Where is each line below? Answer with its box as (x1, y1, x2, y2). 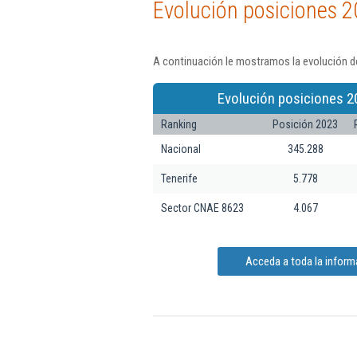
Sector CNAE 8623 (161, 201, 244, 214)
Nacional (161, 142, 201, 155)
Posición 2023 (273, 117, 338, 131)
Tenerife (161, 171, 198, 185)
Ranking (161, 117, 197, 131)
